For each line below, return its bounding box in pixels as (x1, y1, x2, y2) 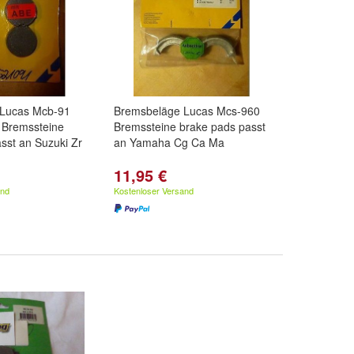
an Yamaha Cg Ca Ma (114, 134, 224, 150)
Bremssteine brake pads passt (114, 119, 265, 134)
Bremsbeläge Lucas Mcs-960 (114, 103, 260, 119)
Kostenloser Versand (114, 184, 194, 197)
